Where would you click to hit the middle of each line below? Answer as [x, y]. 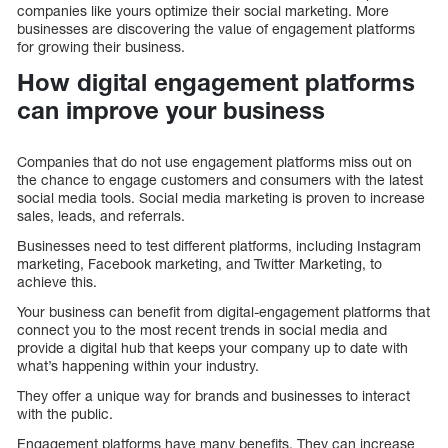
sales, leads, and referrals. [101, 216]
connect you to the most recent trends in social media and [202, 330]
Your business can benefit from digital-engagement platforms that [223, 312]
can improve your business [171, 110]
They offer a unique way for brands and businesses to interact [213, 396]
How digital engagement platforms [216, 82]
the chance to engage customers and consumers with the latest [220, 180]
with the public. [65, 414]
